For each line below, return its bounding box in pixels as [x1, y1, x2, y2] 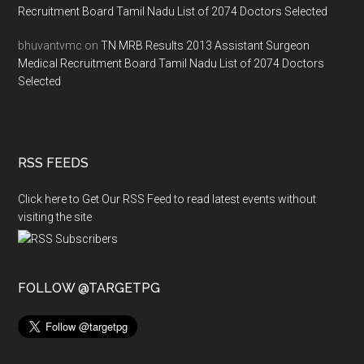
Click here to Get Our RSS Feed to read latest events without [18, 193, 317, 206]
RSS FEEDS [18, 155, 89, 171]
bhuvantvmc [18, 39, 83, 52]
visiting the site [18, 210, 93, 223]
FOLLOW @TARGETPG [18, 280, 161, 296]
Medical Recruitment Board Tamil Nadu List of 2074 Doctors [18, 57, 325, 70]
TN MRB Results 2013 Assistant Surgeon [101, 39, 310, 52]
